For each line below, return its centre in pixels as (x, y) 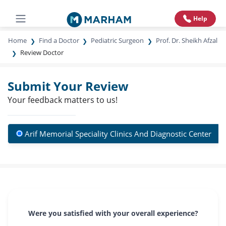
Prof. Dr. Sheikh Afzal (186, 40)
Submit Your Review (68, 86)
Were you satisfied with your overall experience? (113, 213)
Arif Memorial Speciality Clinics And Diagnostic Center (118, 134)
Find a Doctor (59, 40)
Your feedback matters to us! (63, 100)
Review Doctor (42, 52)
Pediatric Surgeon (118, 40)
